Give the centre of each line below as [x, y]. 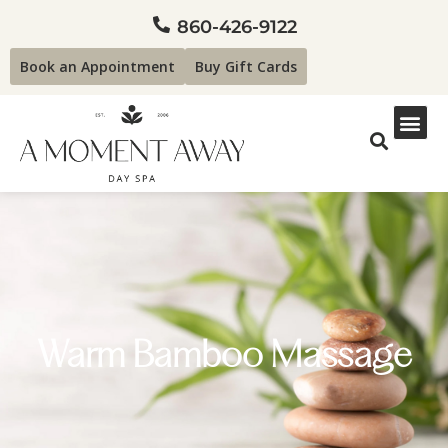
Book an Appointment [97, 66]
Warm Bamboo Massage [224, 356]
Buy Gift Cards [246, 66]
